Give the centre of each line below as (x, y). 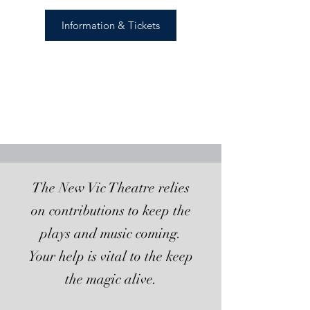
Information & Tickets (111, 25)
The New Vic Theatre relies (111, 188)
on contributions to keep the (111, 211)
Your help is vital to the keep (111, 256)
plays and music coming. (111, 234)
